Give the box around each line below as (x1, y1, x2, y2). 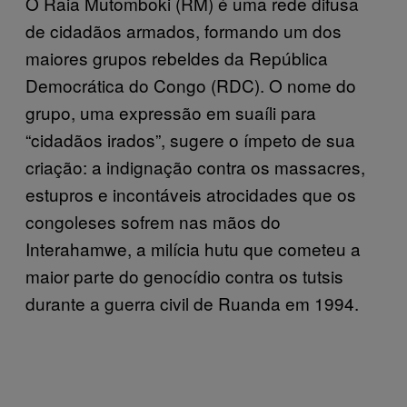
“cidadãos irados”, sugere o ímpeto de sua (25, 126, 355, 152)
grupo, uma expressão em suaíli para (25, 99, 316, 124)
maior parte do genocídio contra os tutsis (25, 263, 343, 288)
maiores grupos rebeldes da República (25, 45, 328, 70)
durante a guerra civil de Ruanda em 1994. (25, 290, 359, 315)
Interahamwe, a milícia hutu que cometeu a (25, 235, 361, 261)
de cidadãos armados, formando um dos (25, 17, 342, 43)
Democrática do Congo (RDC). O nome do (25, 72, 356, 97)
